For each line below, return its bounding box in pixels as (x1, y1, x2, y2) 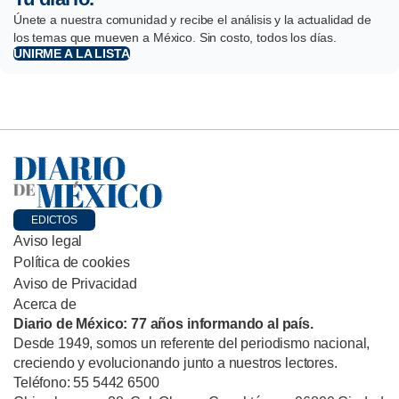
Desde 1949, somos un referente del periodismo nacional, (13, 335, 370, 351)
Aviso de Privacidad (13, 275, 137, 291)
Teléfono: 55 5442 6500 (13, 374, 159, 390)
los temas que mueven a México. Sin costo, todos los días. (13, 29, 338, 45)
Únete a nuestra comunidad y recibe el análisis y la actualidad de (13, 12, 371, 27)
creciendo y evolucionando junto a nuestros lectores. (13, 354, 338, 370)
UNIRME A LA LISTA (13, 45, 130, 61)
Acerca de (13, 296, 77, 312)
